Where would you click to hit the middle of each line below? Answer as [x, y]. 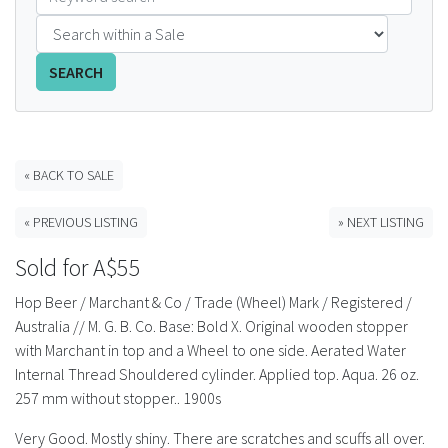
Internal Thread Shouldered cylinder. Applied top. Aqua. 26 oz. [217, 374]
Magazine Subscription [328, 178]
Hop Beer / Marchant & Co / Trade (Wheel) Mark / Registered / [213, 302]
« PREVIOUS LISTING [81, 222]
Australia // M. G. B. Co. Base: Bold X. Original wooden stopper [211, 326]
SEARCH [76, 72]
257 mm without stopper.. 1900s [118, 398]
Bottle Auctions [352, 286]
